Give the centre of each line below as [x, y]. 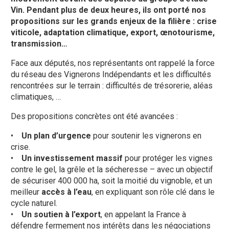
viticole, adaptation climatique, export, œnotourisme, [113, 32]
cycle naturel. [34, 203]
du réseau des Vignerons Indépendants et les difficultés [111, 74]
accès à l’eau [67, 192]
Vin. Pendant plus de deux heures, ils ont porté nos [109, 10]
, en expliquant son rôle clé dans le [153, 192]
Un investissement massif [72, 158]
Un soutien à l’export [61, 214]
